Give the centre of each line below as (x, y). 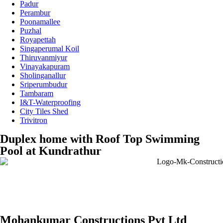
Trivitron (34, 120)
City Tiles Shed (44, 111)
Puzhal (31, 31)
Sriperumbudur (44, 85)
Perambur (35, 13)
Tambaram (37, 94)
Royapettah (38, 40)
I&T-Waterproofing (50, 103)
